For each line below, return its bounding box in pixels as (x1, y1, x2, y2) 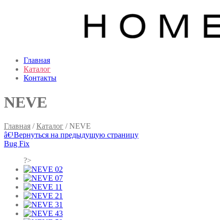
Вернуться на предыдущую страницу (14, 131, 138, 139)
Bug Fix (4, 139, 29, 148)
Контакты (24, 74, 56, 82)
